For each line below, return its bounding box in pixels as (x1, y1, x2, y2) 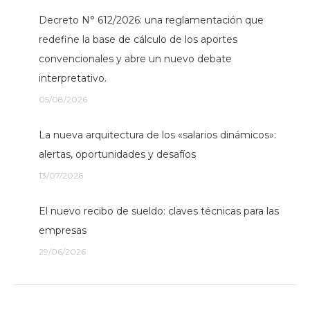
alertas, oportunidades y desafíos (39, 148, 196, 161)
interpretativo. (39, 72, 107, 84)
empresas (39, 224, 86, 237)
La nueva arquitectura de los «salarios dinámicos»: (39, 129, 276, 141)
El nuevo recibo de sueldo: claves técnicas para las (39, 205, 279, 217)
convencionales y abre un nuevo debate (39, 53, 232, 65)
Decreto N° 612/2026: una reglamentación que (39, 14, 264, 26)
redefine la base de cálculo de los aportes (39, 33, 237, 46)
